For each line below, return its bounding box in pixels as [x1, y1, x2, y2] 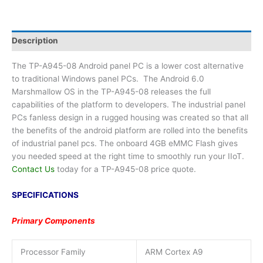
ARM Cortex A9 [144, 247, 203, 257]
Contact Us [12, 164, 55, 174]
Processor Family [20, 247, 86, 257]
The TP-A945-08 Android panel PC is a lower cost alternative [12, 60, 244, 70]
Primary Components [12, 215, 95, 225]
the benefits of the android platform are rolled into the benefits [12, 125, 248, 135]
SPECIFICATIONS [12, 190, 79, 200]
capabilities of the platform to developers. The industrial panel [12, 99, 245, 109]
